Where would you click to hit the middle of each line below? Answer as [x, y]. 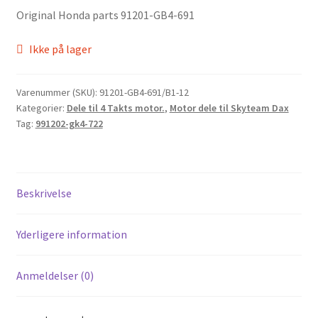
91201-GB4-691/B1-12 [144, 93]
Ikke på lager [61, 49]
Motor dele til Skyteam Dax [229, 108]
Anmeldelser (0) [55, 276]
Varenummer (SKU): [57, 93]
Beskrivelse [44, 193]
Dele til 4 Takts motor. [115, 108]
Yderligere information [71, 235]
